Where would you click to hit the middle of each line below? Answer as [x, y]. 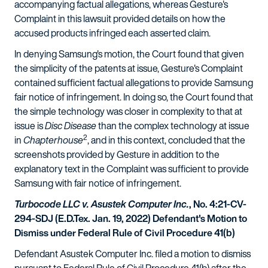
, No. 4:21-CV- [218, 204]
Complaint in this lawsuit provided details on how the [120, 19]
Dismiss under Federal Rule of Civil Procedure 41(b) [125, 233]
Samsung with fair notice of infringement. [98, 183]
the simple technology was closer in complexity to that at [128, 111]
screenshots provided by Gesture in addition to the [117, 154]
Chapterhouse [53, 140]
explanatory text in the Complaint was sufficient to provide [132, 169]
